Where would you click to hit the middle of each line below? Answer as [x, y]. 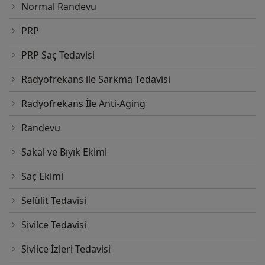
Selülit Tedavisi [54, 201]
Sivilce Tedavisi [54, 225]
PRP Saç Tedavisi [58, 55]
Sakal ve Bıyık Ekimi [64, 152]
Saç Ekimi [42, 177]
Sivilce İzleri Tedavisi [66, 249]
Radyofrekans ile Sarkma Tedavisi [96, 80]
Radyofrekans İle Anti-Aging [83, 104]
